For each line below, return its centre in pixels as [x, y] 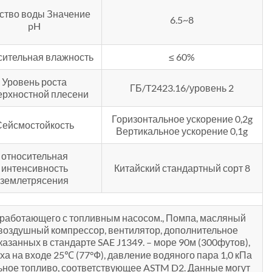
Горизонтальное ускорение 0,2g [182, 119]
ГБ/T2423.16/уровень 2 [182, 88]
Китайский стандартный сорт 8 [182, 168]
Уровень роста [35, 82]
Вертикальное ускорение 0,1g [182, 131]
